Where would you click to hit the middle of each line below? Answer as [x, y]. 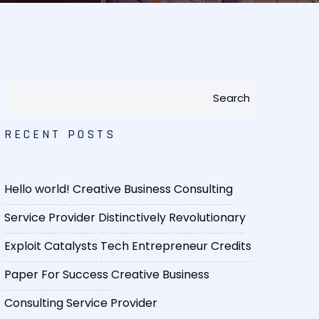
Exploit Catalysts [51, 246]
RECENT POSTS [60, 135]
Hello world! [37, 189]
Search [231, 98]
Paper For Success [56, 275]
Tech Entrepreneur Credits [176, 246]
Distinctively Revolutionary [172, 218]
